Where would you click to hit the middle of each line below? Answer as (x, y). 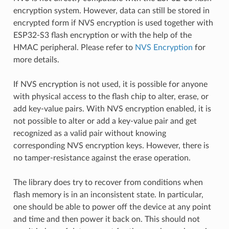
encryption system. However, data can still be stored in (111, 10)
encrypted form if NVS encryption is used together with (113, 23)
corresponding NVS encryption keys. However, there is (111, 145)
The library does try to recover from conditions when (108, 182)
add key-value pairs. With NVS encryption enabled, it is (112, 109)
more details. (36, 60)
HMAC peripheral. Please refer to (74, 47)
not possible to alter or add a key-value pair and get (105, 121)
